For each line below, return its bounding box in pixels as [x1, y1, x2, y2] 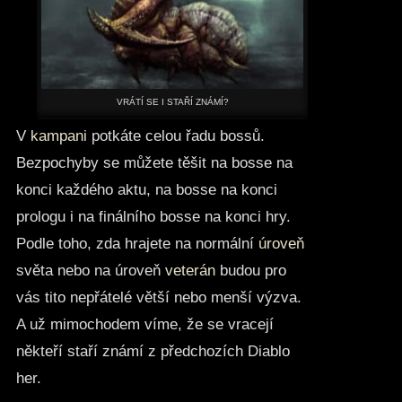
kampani [30, 127, 87, 145]
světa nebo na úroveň [15, 262, 165, 280]
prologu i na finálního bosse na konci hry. [15, 208, 291, 226]
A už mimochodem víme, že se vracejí [15, 316, 274, 334]
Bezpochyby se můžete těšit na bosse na [15, 154, 293, 172]
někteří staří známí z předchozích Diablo [15, 343, 290, 361]
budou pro [214, 262, 286, 280]
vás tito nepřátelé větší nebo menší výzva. [15, 289, 301, 307]
